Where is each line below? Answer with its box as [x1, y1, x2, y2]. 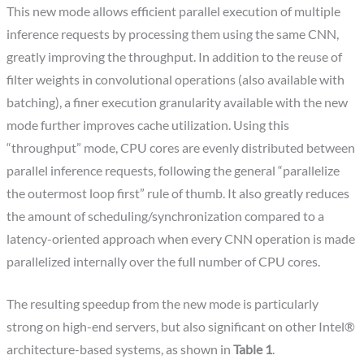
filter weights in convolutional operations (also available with [6, 71, 345, 87]
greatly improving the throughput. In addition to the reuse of [6, 49, 343, 64]
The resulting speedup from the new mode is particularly [6, 297, 319, 312]
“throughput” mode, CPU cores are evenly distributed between [6, 140, 356, 155]
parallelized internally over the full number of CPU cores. [6, 253, 321, 269]
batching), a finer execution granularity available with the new [6, 94, 349, 110]
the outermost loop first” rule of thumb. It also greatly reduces [6, 185, 350, 201]
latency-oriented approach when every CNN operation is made [6, 231, 356, 246]
